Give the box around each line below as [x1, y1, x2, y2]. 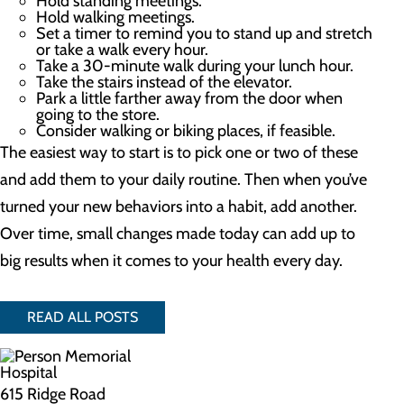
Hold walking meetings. [36, 7, 195, 27]
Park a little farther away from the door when [36, 88, 343, 108]
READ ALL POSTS [27, 308, 138, 326]
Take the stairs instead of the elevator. [36, 72, 292, 92]
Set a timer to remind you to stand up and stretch [36, 23, 372, 43]
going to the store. [36, 105, 160, 124]
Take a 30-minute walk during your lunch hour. [36, 56, 353, 76]
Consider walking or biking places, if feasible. [36, 121, 335, 141]
